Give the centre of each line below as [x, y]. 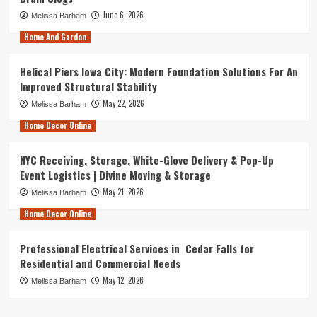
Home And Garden [55, 36]
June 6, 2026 [123, 15]
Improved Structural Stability [88, 86]
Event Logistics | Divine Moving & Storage [115, 174]
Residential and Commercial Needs [100, 263]
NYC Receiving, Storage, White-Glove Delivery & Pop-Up [146, 160]
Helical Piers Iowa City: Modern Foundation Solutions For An [158, 71]
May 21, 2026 [123, 191]
